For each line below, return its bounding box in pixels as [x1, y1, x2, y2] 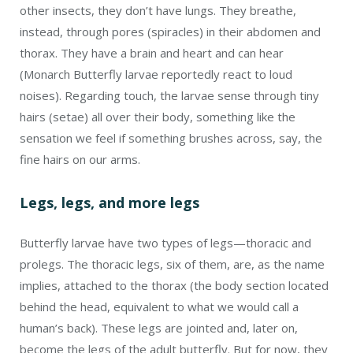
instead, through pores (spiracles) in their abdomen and [20, 23, 321, 39]
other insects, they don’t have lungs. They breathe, [20, 2, 296, 18]
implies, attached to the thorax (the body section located [20, 277, 329, 293]
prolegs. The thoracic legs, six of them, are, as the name [20, 255, 325, 272]
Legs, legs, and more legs [20, 192, 199, 212]
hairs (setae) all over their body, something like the [20, 108, 295, 124]
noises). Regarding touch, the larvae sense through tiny [20, 87, 319, 103]
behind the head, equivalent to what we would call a [20, 298, 299, 314]
